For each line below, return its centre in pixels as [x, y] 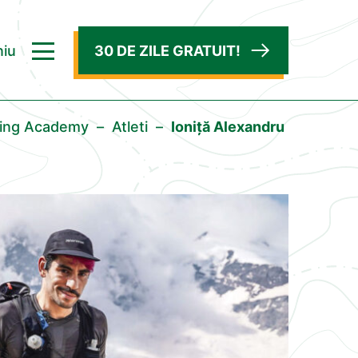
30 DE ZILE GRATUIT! [167, 50]
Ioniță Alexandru [228, 127]
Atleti [130, 127]
